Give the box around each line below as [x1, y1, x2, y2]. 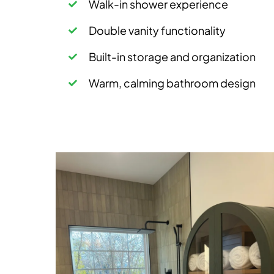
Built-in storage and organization [88, 50, 256, 64]
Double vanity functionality [88, 23, 226, 37]
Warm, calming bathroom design [88, 76, 256, 90]
